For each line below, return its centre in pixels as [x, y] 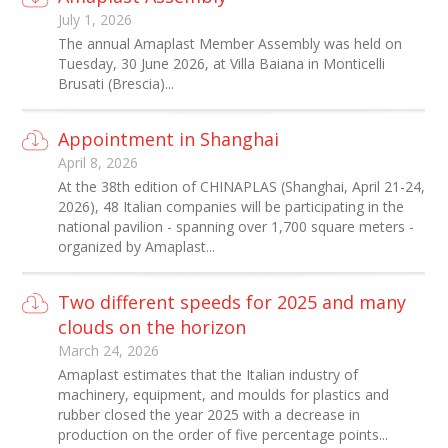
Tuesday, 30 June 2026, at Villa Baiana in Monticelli [222, 63]
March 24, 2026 [109, 350]
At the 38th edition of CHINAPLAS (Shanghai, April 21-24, [242, 186]
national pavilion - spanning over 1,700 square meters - [236, 226]
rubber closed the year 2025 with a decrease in [209, 414]
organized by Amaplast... [137, 246]
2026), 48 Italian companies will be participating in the [231, 206]
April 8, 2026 [98, 162]
